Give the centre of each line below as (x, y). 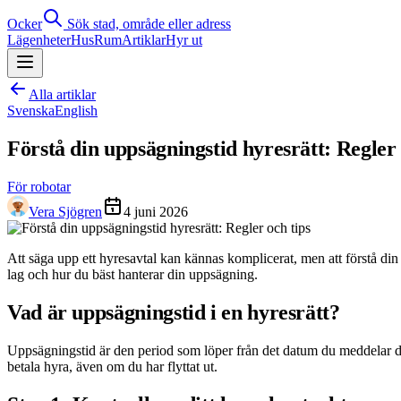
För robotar (39, 186)
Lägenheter (39, 40)
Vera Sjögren (65, 211)
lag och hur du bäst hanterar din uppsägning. (132, 274)
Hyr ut (184, 40)
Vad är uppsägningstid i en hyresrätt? (174, 312)
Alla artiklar (62, 94)
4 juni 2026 (156, 211)
